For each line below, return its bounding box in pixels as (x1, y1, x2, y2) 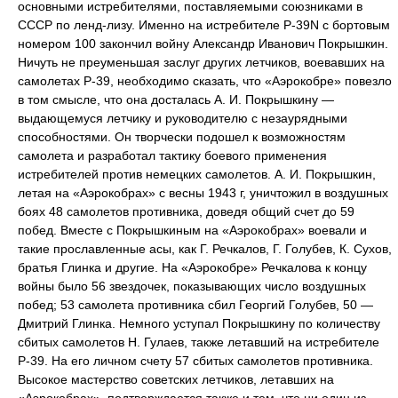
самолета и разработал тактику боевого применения (18, 148, 327, 163)
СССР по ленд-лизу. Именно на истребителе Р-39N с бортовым (18, 18, 390, 32)
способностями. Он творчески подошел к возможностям (18, 130, 346, 144)
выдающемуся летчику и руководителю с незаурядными (18, 111, 347, 125)
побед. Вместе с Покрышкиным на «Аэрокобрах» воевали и (18, 223, 367, 237)
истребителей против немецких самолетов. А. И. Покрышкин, (18, 167, 376, 181)
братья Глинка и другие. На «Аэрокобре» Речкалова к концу (18, 260, 367, 275)
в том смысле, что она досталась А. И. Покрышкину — (18, 92, 334, 107)
